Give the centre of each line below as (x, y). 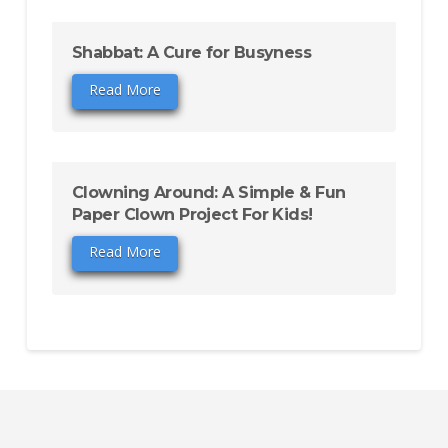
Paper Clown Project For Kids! (192, 215)
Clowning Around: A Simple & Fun (208, 193)
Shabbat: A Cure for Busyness (191, 52)
